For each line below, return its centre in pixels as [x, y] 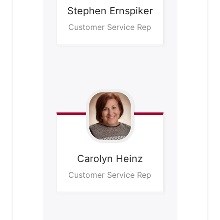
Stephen [87, 11]
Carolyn [95, 159]
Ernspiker [131, 11]
